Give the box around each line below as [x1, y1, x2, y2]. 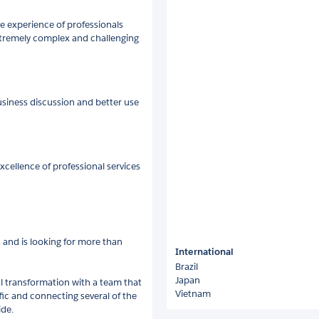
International [175, 246, 234, 258]
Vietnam [175, 288, 211, 300]
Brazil [175, 261, 198, 273]
